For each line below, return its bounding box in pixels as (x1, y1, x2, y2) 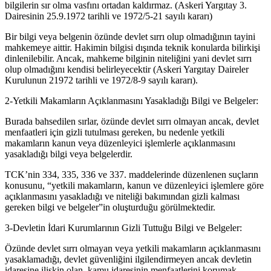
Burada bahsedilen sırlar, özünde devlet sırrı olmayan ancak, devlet (5, 116, 259, 127)
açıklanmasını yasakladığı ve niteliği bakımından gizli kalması (5, 191, 240, 202)
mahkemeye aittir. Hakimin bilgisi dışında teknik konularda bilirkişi (5, 42, 260, 53)
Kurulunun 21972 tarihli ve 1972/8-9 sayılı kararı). (5, 75, 198, 86)
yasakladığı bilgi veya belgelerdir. (5, 149, 132, 160)
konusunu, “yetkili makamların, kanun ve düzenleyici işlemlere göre (5, 180, 264, 191)
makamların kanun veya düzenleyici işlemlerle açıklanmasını (5, 138, 235, 149)
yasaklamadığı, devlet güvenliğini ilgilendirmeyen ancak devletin (5, 254, 252, 265)
